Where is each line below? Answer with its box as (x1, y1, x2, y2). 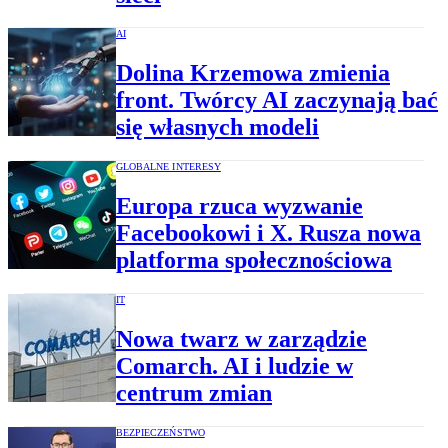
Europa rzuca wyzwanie (116, 193, 363, 220)
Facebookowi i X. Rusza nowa (116, 220, 421, 247)
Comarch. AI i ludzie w (116, 352, 353, 379)
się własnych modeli (116, 114, 319, 141)
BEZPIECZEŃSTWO (116, 426, 205, 438)
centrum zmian (116, 379, 272, 406)
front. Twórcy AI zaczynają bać (116, 87, 438, 114)
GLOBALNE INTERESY (116, 161, 221, 173)
